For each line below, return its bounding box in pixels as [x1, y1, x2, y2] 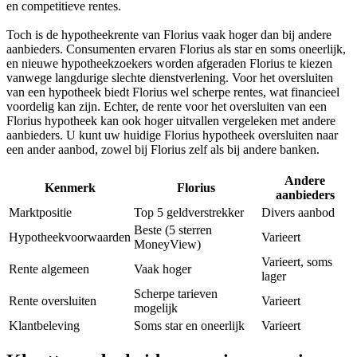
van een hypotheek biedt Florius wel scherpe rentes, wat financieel [6, 84, 339, 99]
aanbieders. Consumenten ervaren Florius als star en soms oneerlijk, [6, 41, 346, 56]
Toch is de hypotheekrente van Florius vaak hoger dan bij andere [6, 27, 331, 41]
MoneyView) [134, 237, 201, 251]
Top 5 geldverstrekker [134, 205, 244, 219]
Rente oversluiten [9, 293, 96, 308]
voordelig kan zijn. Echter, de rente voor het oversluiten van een [6, 99, 327, 113]
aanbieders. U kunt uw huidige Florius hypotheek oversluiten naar [6, 127, 338, 142]
